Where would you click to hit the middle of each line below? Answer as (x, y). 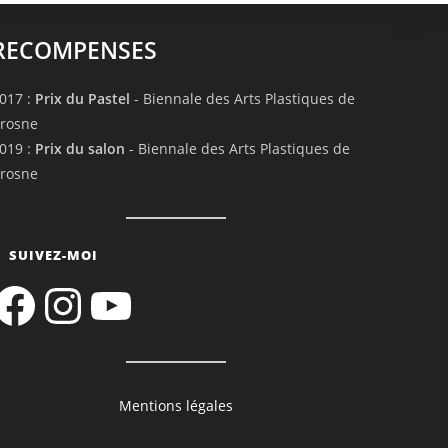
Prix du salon (79, 149)
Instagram (71, 288)
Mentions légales (175, 406)
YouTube (115, 288)
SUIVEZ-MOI (53, 255)
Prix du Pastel (82, 99)
